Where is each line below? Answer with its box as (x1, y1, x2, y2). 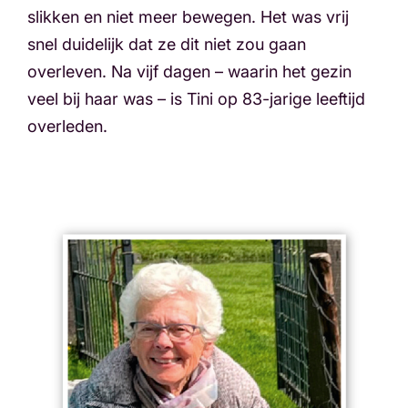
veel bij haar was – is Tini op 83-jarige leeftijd (27, 89, 365, 108)
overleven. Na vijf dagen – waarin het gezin (27, 62, 352, 81)
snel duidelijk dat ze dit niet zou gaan (27, 35, 306, 54)
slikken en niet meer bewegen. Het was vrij (27, 7, 349, 26)
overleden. (27, 117, 107, 136)
